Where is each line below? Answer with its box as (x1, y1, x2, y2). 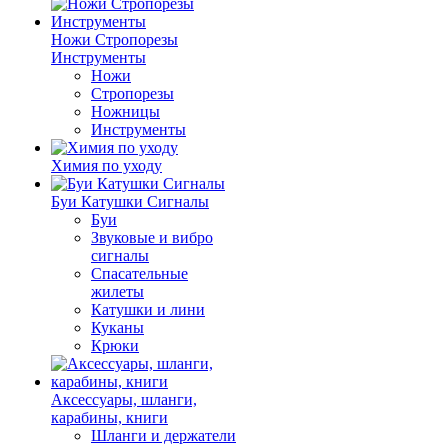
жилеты (91, 283, 144, 300)
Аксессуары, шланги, (51, 391, 197, 408)
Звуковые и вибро (91, 229, 213, 246)
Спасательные (91, 265, 188, 282)
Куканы (91, 319, 144, 336)
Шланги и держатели (91, 427, 236, 444)
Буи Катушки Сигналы (51, 193, 209, 210)
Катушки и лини (91, 301, 205, 318)
